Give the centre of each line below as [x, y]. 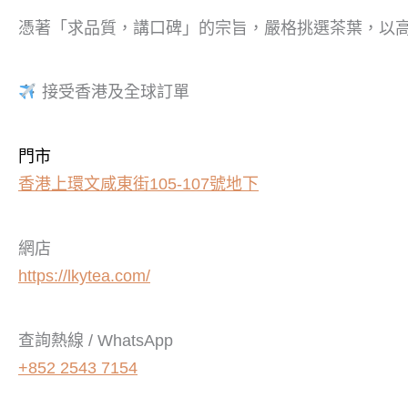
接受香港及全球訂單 [113, 92]
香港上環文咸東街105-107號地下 [138, 184]
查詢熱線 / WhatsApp [96, 340]
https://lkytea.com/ [84, 275]
